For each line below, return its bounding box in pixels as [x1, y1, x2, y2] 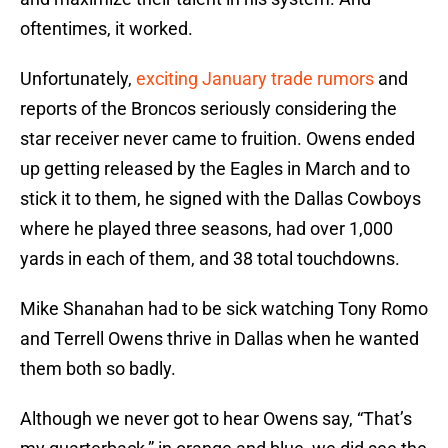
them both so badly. [20, 358, 176, 380]
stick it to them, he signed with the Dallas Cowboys [20, 188, 421, 210]
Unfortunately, [20, 68, 136, 90]
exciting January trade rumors [136, 68, 374, 90]
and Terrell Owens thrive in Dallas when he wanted [20, 328, 419, 350]
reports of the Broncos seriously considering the [20, 98, 397, 120]
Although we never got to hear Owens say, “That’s [20, 408, 412, 430]
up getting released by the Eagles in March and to [20, 158, 410, 180]
